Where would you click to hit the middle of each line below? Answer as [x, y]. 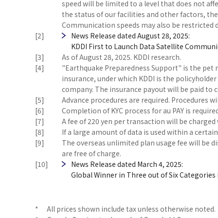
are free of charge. [91, 154]
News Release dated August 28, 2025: [130, 36]
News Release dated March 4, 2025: [127, 164]
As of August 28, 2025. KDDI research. [121, 57]
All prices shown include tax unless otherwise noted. [131, 209]
